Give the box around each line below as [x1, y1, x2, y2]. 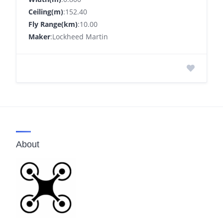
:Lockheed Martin [50, 32, 108, 42]
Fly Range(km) [28, 19, 78, 29]
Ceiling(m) [28, 7, 63, 17]
